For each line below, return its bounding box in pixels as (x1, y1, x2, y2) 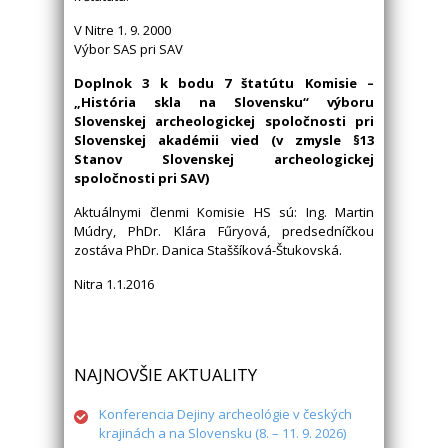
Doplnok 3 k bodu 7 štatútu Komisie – (74, 74, 374, 93)
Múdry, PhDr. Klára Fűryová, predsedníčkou (74, 222, 374, 241)
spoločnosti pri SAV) (74, 169, 209, 188)
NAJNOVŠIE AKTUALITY (74, 363, 257, 387)
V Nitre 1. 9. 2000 (74, 21, 171, 40)
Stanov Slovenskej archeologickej (74, 150, 374, 169)
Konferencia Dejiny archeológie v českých (99, 405, 352, 424)
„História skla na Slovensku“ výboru (74, 93, 374, 112)
